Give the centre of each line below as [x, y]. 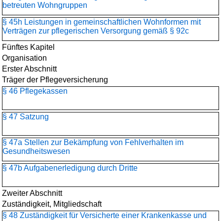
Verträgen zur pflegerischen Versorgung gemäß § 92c [96, 31]
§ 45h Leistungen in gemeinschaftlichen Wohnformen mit [102, 22]
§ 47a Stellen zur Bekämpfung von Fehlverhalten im [93, 142]
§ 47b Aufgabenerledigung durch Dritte [70, 168]
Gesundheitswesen [36, 151]
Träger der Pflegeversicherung [55, 80]
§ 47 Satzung [26, 117]
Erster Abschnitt [29, 69]
